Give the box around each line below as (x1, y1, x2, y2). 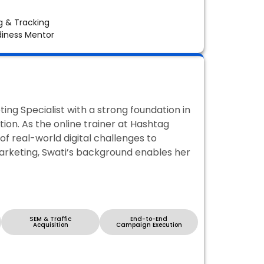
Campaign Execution (115, 220, 182, 230)
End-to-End (130, 214, 167, 224)
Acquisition (32, 220, 68, 230)
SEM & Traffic (29, 214, 71, 224)
